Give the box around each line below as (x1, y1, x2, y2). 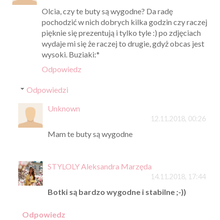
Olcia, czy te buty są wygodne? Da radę (42, 6, 173, 16)
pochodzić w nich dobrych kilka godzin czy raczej (42, 17, 207, 27)
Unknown (47, 103, 80, 113)
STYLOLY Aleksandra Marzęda (47, 161, 152, 171)
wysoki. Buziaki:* (42, 49, 100, 59)
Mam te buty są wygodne (47, 129, 133, 138)
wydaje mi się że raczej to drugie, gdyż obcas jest (42, 38, 204, 48)
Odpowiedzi (26, 84, 68, 94)
